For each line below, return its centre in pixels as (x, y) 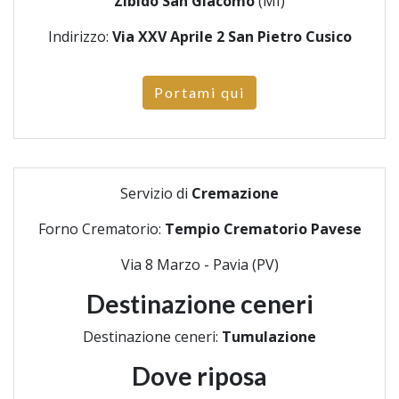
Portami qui (199, 92)
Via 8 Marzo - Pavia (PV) (199, 265)
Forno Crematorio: (101, 229)
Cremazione (235, 193)
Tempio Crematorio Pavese (263, 229)
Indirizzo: (80, 37)
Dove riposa (199, 376)
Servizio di (156, 193)
